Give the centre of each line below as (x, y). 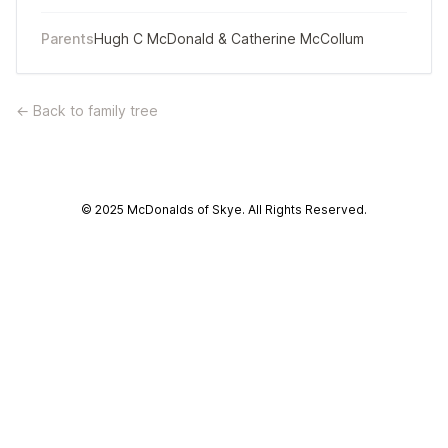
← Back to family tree (87, 110)
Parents (67, 38)
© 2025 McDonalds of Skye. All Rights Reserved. (224, 209)
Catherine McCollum (297, 38)
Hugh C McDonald (154, 38)
